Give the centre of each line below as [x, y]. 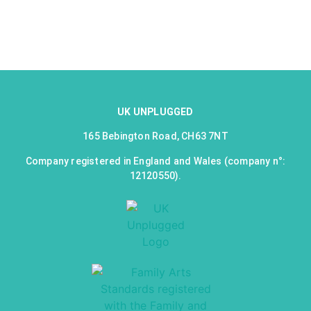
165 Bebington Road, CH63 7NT [155, 136]
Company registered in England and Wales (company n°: [155, 161]
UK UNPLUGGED [155, 112]
